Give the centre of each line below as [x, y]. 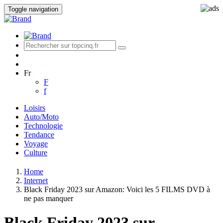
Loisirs [35, 108]
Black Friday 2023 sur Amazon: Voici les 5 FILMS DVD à [117, 189]
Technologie [43, 126]
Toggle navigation [33, 9]
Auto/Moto [41, 117]
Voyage [36, 144]
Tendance [39, 135]
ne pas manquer [49, 198]
